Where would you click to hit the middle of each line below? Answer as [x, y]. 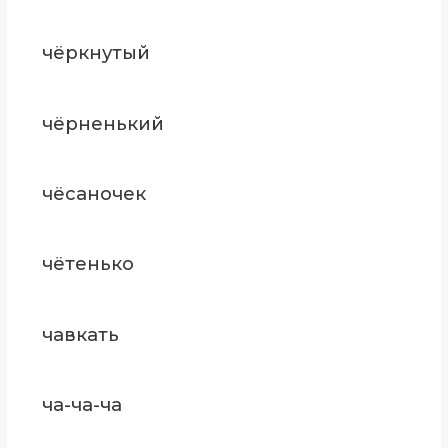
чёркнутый [95, 53]
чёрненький [102, 123]
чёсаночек [93, 193]
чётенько [87, 264]
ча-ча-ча [81, 405]
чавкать [80, 334]
